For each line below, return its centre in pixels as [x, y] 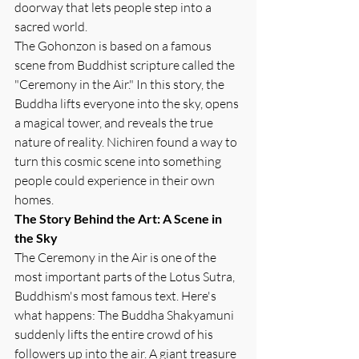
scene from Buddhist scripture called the [126, 65]
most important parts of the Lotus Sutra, [126, 276]
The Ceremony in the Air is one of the [117, 257]
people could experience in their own [116, 180]
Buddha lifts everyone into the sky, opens [128, 103]
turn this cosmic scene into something [119, 161]
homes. [34, 199]
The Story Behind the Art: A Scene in [119, 218]
